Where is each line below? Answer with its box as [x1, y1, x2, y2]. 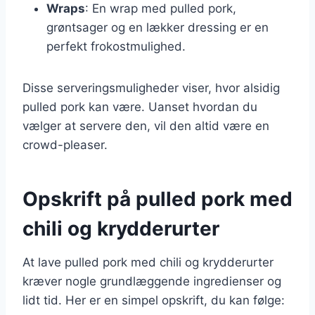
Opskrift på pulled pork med [22, 186, 292, 211]
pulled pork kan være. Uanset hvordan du [22, 99, 257, 114]
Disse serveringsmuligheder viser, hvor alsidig [22, 80, 280, 95]
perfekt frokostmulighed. [46, 39, 186, 53]
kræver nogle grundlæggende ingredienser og [22, 274, 281, 288]
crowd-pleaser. [22, 137, 108, 152]
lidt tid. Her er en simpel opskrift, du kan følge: [22, 292, 285, 307]
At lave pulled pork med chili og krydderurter [22, 255, 274, 269]
